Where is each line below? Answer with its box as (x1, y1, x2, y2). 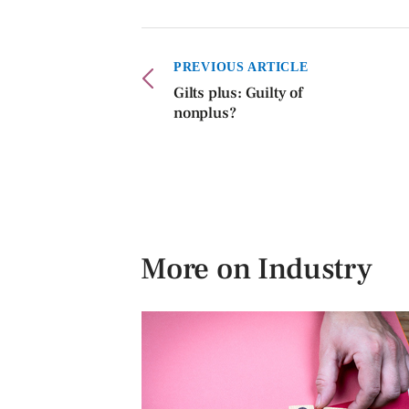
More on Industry (141, 249, 372, 288)
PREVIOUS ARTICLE (173, 58, 309, 74)
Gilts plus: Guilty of (173, 82, 302, 103)
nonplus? (173, 102, 236, 123)
